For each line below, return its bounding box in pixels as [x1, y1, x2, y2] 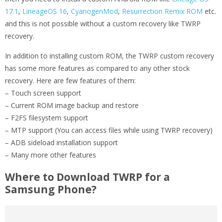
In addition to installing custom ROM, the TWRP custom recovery [5, 51, 214, 61]
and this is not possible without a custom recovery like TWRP [5, 19, 201, 29]
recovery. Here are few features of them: [5, 76, 136, 86]
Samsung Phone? [5, 182, 97, 197]
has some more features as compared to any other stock [5, 63, 190, 73]
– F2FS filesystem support [5, 113, 88, 123]
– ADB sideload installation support [5, 138, 118, 148]
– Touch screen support [5, 88, 81, 98]
